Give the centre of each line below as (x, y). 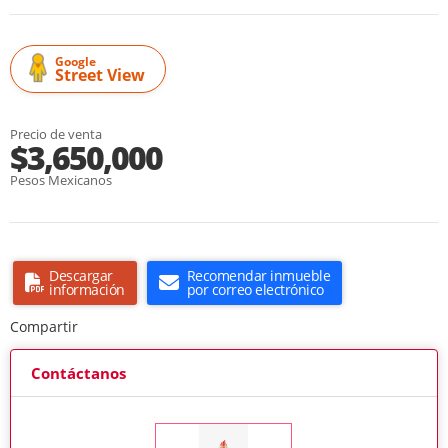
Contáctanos (78, 373)
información (87, 290)
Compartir (44, 327)
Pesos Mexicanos (61, 180)
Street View (100, 75)
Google (75, 62)
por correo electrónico (255, 290)
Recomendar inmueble (258, 276)
